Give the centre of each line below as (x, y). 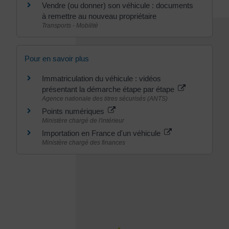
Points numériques (74, 111)
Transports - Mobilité (70, 25)
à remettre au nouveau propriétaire (99, 16)
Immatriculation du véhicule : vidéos (101, 78)
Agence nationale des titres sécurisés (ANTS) (105, 99)
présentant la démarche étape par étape (109, 89)
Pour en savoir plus (57, 59)
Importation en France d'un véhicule (102, 133)
